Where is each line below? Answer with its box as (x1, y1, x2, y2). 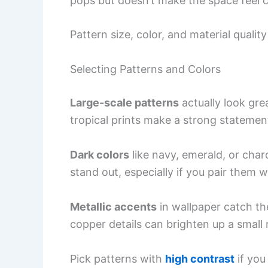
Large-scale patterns (70, 96, 179, 109)
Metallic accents (70, 200, 157, 213)
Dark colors (70, 148, 129, 161)
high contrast (165, 252, 234, 265)
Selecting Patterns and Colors (70, 63, 221, 76)
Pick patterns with (70, 252, 165, 265)
